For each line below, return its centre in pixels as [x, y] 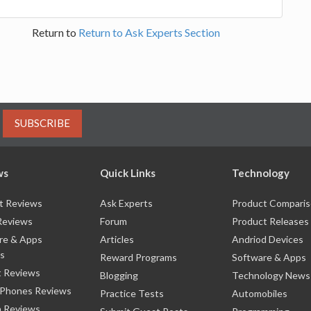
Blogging [119, 275]
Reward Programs [138, 257]
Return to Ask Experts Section [149, 32]
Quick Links [128, 173]
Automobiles [260, 293]
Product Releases [270, 221]
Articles [117, 239]
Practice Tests [132, 293]
